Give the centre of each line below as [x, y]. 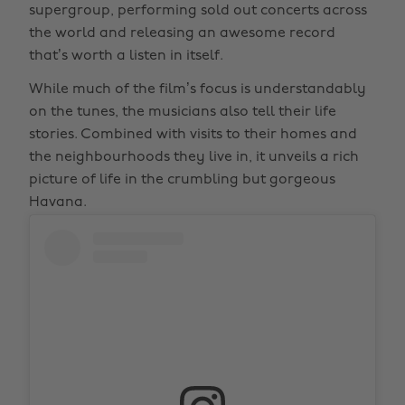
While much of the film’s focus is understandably [198, 89]
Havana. [58, 202]
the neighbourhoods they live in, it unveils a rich [194, 157]
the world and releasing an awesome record [182, 33]
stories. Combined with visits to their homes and [193, 135]
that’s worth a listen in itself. [126, 56]
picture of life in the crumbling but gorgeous [182, 180]
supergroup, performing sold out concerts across [198, 11]
